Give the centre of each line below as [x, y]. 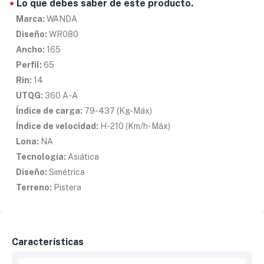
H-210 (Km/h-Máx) [134, 126]
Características [48, 242]
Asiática [82, 157]
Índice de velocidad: [57, 126]
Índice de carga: [49, 111]
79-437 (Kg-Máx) [117, 111]
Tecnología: [41, 157]
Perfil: [29, 65]
